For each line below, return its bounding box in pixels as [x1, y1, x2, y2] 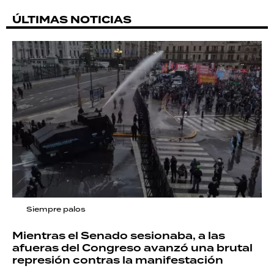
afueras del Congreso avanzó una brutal [12, 241, 253, 256]
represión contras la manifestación [12, 253, 223, 268]
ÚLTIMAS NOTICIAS [12, 12, 131, 28]
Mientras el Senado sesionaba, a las [12, 229, 225, 243]
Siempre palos [26, 204, 86, 215]
